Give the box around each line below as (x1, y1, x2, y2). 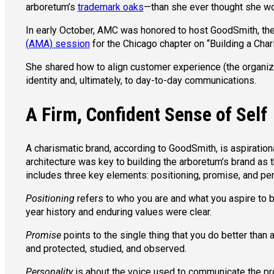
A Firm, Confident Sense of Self (25, 103, 267, 126)
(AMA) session (25, 37, 90, 50)
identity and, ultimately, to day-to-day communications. (25, 74, 256, 86)
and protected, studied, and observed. (25, 242, 187, 254)
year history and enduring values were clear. (25, 206, 212, 218)
